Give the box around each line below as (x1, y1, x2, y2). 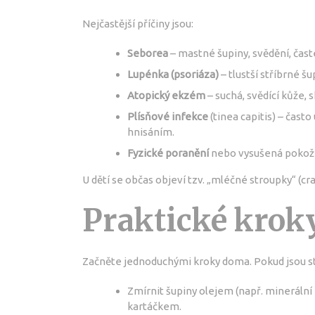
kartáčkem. (127, 300, 181, 313)
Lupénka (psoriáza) (127, 68, 219, 81)
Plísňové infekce (127, 110, 208, 123)
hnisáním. (127, 126, 174, 139)
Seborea (127, 47, 168, 60)
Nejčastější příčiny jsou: (82, 18, 193, 30)
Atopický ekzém (127, 89, 205, 102)
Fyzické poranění (127, 147, 209, 160)
